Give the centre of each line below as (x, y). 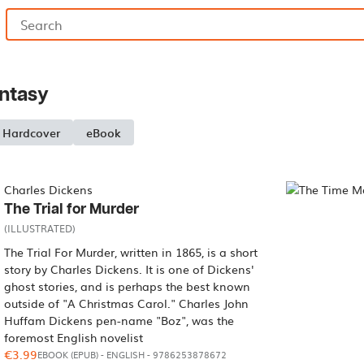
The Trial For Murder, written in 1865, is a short (131, 252)
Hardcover (31, 132)
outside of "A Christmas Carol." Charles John (127, 303)
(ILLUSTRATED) (40, 228)
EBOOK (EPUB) (68, 355)
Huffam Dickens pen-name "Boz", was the (119, 320)
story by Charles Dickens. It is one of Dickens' (129, 269)
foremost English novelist (74, 337)
